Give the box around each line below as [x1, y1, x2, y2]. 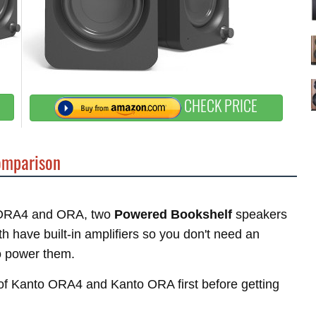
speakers [232, 207, 287, 221]
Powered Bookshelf [114, 207, 232, 221]
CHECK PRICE [181, 94, 258, 117]
